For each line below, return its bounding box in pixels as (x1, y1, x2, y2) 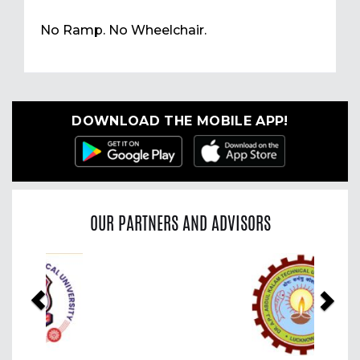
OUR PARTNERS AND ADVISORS (89, 210, 271, 236)
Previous (27, 252, 112, 277)
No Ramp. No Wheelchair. (40, 22, 207, 39)
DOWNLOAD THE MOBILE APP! (72, 113, 288, 129)
